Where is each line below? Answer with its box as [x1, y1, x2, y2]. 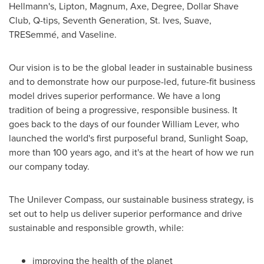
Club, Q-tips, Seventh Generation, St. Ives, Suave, [9, 13, 212, 27]
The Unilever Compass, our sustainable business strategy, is [9, 192, 253, 206]
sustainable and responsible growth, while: [9, 220, 184, 234]
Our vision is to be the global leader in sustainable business [9, 60, 252, 74]
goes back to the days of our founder [9, 117, 162, 130]
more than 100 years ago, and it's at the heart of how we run [9, 145, 254, 159]
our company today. [9, 159, 90, 173]
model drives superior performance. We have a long [9, 88, 220, 102]
